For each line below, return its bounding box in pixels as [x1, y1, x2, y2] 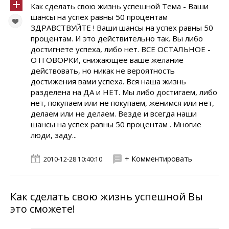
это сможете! [10, 202, 75, 216]
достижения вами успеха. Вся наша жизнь [31, 76, 186, 86]
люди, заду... [31, 130, 77, 140]
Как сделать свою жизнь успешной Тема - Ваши [31, 1, 209, 11]
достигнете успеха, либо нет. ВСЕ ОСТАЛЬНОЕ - [31, 44, 211, 54]
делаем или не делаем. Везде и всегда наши [31, 108, 197, 119]
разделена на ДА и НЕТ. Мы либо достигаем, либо [31, 87, 217, 97]
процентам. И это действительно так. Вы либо [31, 33, 203, 43]
